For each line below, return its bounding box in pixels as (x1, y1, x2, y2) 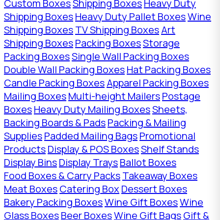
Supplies (4, 129, 42, 142)
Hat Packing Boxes (127, 62, 211, 76)
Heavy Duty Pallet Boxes (75, 9, 186, 23)
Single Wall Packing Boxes (72, 49, 189, 63)
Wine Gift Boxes (105, 195, 178, 209)
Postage (162, 89, 200, 103)
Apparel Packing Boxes (107, 76, 209, 89)
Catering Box (59, 182, 119, 195)
